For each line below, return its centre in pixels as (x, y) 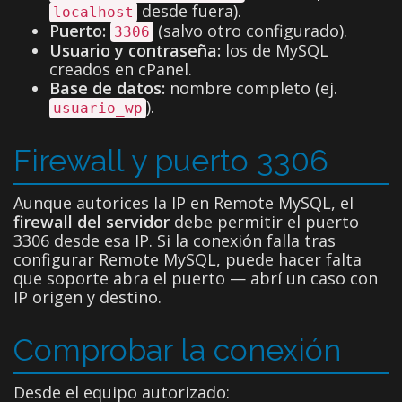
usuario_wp (98, 108)
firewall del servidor (92, 221)
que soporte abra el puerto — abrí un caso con (196, 278)
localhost (93, 12)
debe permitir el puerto (264, 221)
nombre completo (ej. (251, 87)
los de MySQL (275, 50)
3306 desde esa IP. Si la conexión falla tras (175, 240)
